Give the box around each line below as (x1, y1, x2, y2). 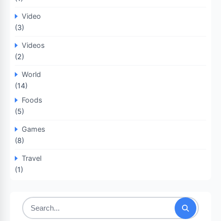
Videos (22, 41, 45, 49)
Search (22, 208, 47, 218)
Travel (22, 154, 41, 162)
